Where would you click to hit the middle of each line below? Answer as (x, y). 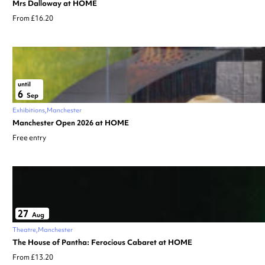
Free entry (29, 138)
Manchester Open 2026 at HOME (71, 122)
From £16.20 (33, 18)
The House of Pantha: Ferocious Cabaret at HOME (102, 242)
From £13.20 (33, 257)
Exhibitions (29, 110)
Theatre (24, 229)
